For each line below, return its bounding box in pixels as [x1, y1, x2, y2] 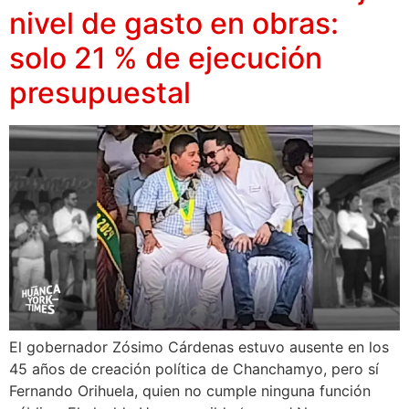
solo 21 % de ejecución [9, 39, 322, 76]
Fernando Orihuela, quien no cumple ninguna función [9, 381, 371, 400]
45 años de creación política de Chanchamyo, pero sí [9, 359, 379, 378]
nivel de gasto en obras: [9, 5, 339, 41]
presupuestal [9, 74, 191, 110]
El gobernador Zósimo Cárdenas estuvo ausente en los [9, 337, 389, 356]
